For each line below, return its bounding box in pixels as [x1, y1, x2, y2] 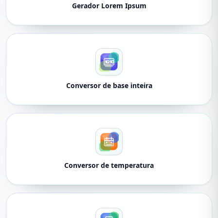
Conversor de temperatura [64, 161, 154, 170]
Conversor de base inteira [66, 81, 152, 90]
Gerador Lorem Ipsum [72, 1, 146, 10]
